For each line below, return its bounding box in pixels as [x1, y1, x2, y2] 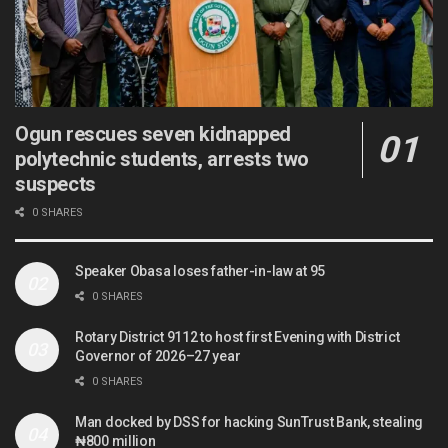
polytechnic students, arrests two [15, 146, 309, 171]
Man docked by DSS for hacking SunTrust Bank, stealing [75, 413, 424, 430]
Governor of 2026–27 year [75, 347, 241, 364]
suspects [15, 171, 96, 196]
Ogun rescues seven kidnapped [15, 121, 291, 146]
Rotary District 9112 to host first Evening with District [75, 328, 400, 345]
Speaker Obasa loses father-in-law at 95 [75, 262, 326, 279]
